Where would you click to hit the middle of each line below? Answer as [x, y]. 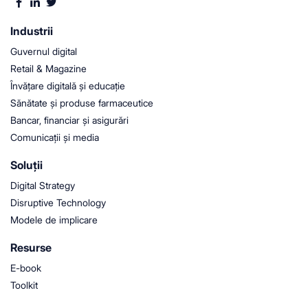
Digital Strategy [43, 185]
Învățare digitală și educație [68, 85]
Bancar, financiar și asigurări [69, 120]
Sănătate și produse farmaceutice [82, 102]
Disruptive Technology [58, 202]
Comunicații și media [55, 137]
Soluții [26, 165]
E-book [26, 267]
